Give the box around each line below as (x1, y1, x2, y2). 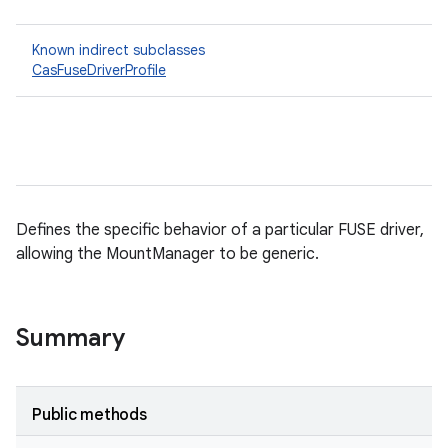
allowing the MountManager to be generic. (16, 244, 319, 264)
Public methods (32, 405, 147, 425)
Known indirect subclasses (32, 41, 205, 59)
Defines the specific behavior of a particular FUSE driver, (16, 220, 424, 240)
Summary (16, 323, 125, 353)
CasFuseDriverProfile (32, 61, 166, 79)
